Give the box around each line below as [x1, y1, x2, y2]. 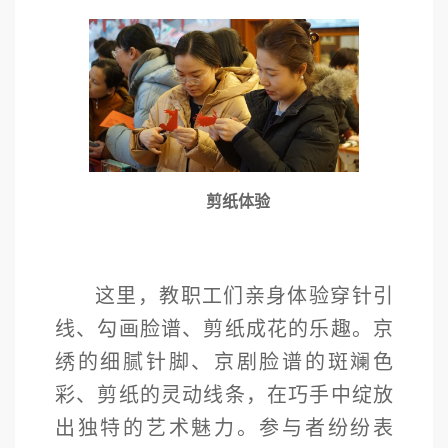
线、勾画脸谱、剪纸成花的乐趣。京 [55, 317, 393, 340]
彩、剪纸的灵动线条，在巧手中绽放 [55, 383, 393, 406]
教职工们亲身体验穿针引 [159, 284, 394, 307]
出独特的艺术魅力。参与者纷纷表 [55, 416, 393, 439]
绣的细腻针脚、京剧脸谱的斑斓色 [55, 350, 393, 373]
